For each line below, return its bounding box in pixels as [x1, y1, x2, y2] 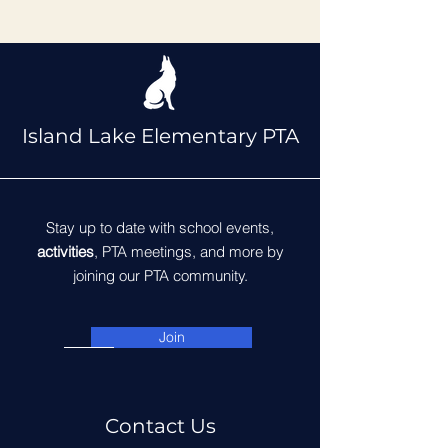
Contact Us [104, 414, 216, 438]
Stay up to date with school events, [46, 218, 274, 237]
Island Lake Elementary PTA [21, 124, 299, 148]
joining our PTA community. [72, 266, 248, 285]
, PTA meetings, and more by [93, 242, 284, 261]
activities [36, 242, 94, 261]
